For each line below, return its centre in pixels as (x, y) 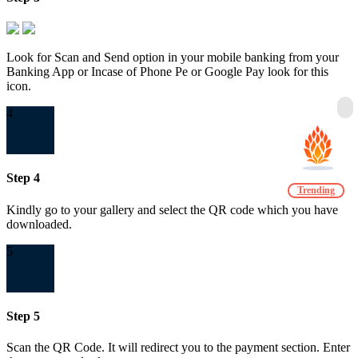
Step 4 (23, 178)
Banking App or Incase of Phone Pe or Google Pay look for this (167, 71)
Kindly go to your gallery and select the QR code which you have (172, 209)
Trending (316, 190)
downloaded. (39, 224)
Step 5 (23, 316)
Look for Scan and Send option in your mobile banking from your (173, 57)
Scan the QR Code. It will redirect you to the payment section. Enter (178, 348)
